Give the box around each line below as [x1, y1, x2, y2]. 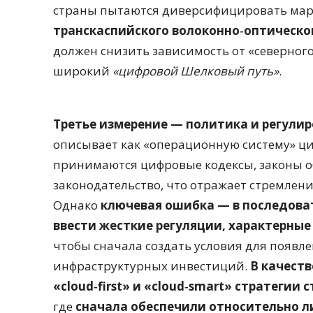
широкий [53, 63, 112, 80]
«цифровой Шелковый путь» [112, 63, 279, 80]
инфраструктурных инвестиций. [53, 258, 250, 275]
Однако [53, 197, 101, 214]
